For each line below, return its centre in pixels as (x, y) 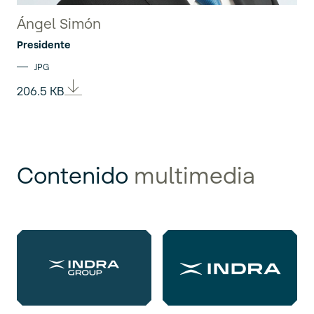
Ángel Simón (59, 24)
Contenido (75, 176)
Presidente (44, 45)
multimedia (194, 176)
